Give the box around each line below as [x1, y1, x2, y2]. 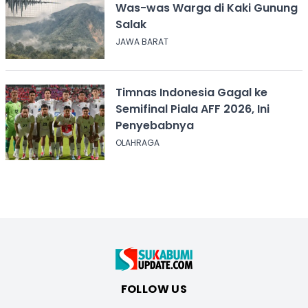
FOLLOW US [120, 281, 188, 298]
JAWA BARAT [115, 36, 168, 48]
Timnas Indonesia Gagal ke [115, 85, 267, 101]
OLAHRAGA [115, 137, 159, 149]
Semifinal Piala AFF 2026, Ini [115, 101, 269, 118]
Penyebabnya [115, 118, 194, 134]
